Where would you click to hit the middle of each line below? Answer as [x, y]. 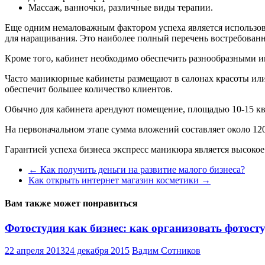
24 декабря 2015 [97, 251]
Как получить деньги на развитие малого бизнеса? [141, 169]
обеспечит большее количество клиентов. [89, 89]
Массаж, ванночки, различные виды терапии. [121, 7]
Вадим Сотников [166, 251]
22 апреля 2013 [35, 251]
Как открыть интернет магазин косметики [115, 180]
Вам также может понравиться [71, 203]
